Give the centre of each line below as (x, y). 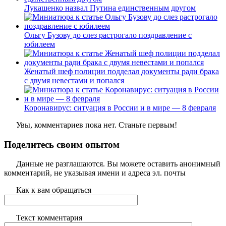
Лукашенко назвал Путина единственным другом (110, 8)
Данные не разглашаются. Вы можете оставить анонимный (118, 164)
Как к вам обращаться (54, 190)
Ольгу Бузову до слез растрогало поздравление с (108, 35)
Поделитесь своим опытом (62, 144)
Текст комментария (49, 218)
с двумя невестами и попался (74, 80)
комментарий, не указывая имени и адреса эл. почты (95, 173)
